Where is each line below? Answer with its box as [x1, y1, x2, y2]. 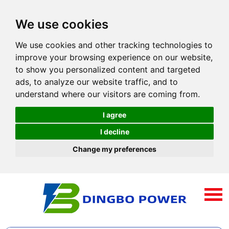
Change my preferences [73, 144, 156, 153]
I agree [103, 110, 126, 119]
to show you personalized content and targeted [15, 64, 200, 75]
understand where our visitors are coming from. [15, 89, 200, 99]
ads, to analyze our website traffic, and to [15, 77, 178, 87]
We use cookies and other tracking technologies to [15, 40, 213, 50]
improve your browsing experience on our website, [15, 52, 213, 62]
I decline [100, 127, 129, 136]
